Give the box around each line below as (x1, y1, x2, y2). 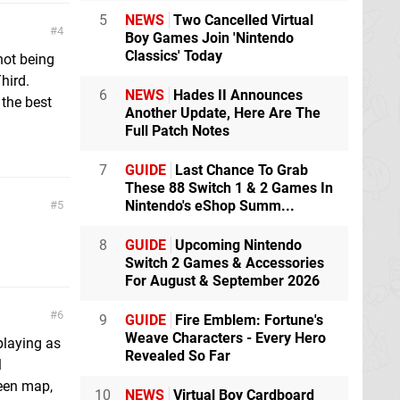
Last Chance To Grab (171, 162, 308, 179)
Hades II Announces (170, 87, 303, 104)
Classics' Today (125, 47, 222, 64)
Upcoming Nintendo (171, 237, 302, 254)
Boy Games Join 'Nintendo (125, 29, 294, 46)
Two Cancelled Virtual (170, 12, 313, 29)
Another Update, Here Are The (125, 104, 321, 121)
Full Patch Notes (125, 122, 229, 139)
